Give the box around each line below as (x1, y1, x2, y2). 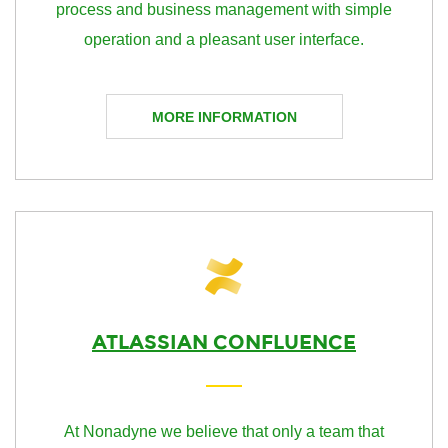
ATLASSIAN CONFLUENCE (92, 330, 356, 354)
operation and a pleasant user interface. (84, 31, 364, 48)
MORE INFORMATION (151, 109, 297, 125)
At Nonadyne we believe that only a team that (64, 423, 384, 440)
